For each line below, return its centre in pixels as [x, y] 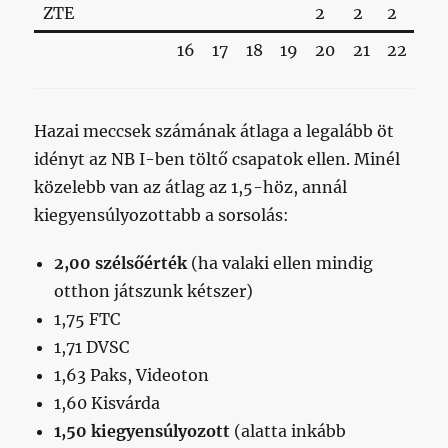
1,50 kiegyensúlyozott [142, 430]
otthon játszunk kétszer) [154, 290]
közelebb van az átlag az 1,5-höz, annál [191, 186]
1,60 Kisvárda [107, 402]
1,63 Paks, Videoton [132, 374]
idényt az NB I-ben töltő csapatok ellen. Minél [217, 158]
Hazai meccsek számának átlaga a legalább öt [214, 130]
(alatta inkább [288, 430]
